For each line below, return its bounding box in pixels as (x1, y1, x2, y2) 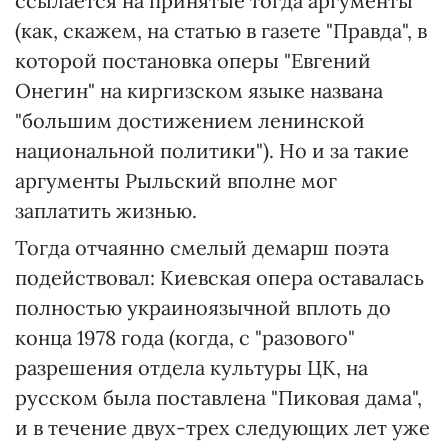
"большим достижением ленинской (15, 107, 365, 133)
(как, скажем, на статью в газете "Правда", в (15, 17, 427, 43)
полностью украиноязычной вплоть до (15, 294, 391, 320)
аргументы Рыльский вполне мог (15, 167, 337, 193)
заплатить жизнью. (15, 197, 197, 223)
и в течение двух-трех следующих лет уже (15, 414, 430, 440)
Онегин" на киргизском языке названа (15, 77, 383, 103)
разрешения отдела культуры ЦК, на (15, 354, 368, 380)
